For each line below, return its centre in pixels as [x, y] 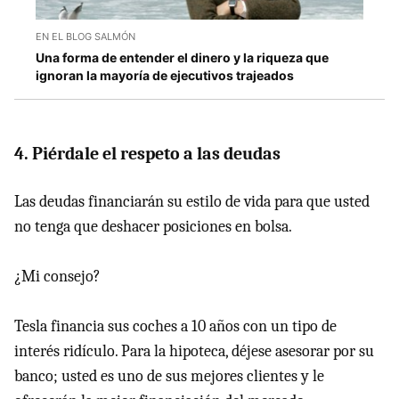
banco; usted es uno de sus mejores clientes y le [169, 377]
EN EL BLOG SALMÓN [85, 37]
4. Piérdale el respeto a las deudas [147, 154]
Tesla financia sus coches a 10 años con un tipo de [175, 327]
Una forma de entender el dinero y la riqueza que [182, 58]
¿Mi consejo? [57, 277]
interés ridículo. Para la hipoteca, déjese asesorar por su [194, 352]
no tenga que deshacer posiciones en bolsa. [153, 227]
